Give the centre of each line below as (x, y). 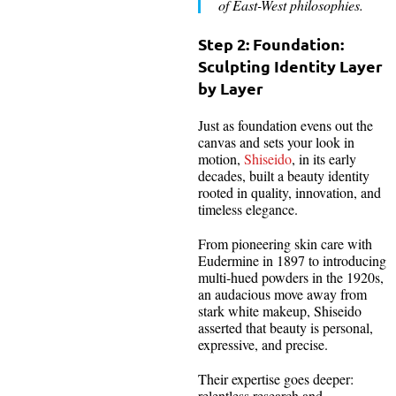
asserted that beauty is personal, (286, 328)
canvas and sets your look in (276, 142)
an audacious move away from (282, 294)
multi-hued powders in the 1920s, (291, 278)
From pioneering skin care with (285, 244)
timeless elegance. (250, 209)
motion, (221, 159)
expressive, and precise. (263, 345)
